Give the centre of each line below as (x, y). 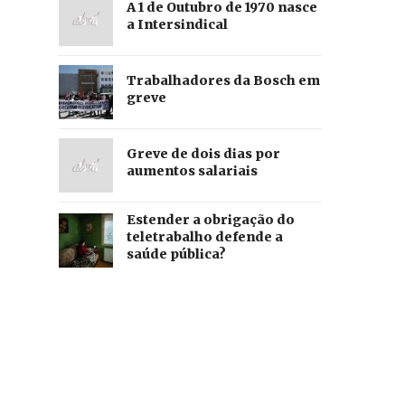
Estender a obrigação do (210, 220)
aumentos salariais (192, 170)
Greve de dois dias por (203, 153)
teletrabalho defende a (204, 237)
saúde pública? (176, 254)
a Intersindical (177, 24)
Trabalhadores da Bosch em (223, 80)
